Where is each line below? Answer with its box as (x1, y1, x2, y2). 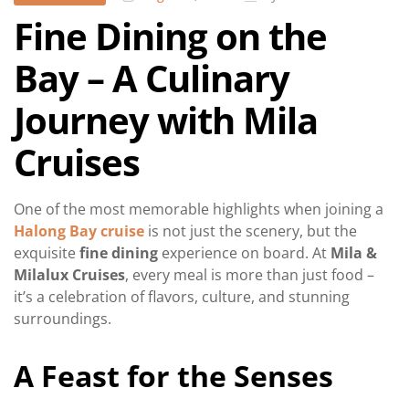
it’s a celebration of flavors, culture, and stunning (14, 287, 350, 308)
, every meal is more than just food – (125, 265, 374, 286)
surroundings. (14, 309, 111, 330)
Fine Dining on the (14, 11, 327, 62)
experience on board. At (158, 243, 330, 264)
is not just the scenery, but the (144, 221, 357, 242)
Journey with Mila (14, 95, 318, 146)
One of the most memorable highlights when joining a (14, 199, 383, 220)
